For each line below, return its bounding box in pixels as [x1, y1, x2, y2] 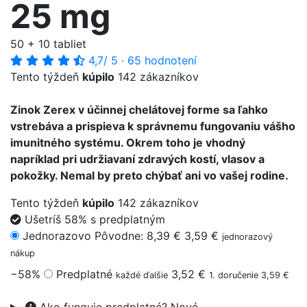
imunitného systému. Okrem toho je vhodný [10, 136, 245, 150]
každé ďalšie [116, 270, 168, 281]
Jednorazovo [23, 229, 91, 243]
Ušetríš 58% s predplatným [25, 212, 165, 227]
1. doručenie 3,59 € [209, 270, 289, 281]
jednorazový [222, 232, 273, 243]
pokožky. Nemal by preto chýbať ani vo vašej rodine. [10, 169, 288, 183]
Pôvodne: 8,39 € [95, 229, 181, 243]
